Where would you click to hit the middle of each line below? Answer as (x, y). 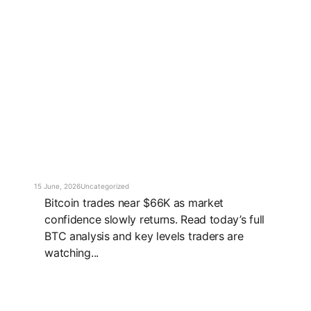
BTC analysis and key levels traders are (144, 236)
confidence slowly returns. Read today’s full (155, 220)
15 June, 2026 (58, 186)
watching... (72, 253)
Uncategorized (105, 186)
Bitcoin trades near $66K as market (134, 203)
